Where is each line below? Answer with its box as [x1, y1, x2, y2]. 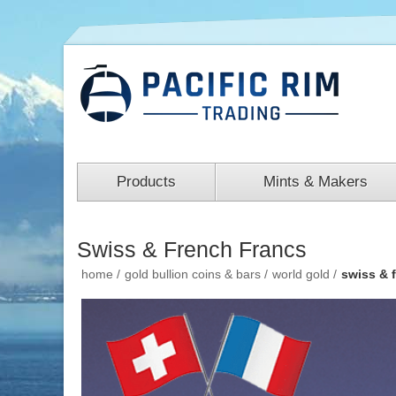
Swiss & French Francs [77, 237, 307, 262]
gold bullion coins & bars [125, 267, 261, 281]
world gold [272, 267, 330, 281]
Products [117, 173, 176, 190]
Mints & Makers [263, 173, 368, 190]
